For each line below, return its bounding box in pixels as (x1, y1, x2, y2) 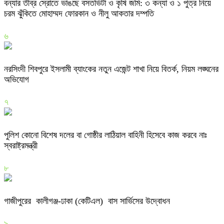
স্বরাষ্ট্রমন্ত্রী (4, 140, 37, 151)
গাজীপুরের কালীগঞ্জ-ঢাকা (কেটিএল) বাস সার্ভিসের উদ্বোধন (4, 196, 170, 206)
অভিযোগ (4, 74, 29, 85)
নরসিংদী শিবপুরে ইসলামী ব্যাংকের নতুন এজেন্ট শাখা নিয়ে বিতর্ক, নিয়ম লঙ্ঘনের (4, 64, 218, 74)
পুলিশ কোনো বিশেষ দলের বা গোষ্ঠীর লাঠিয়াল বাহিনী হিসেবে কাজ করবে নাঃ (4, 130, 207, 140)
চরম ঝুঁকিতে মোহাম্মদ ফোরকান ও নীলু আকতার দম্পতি (4, 8, 154, 19)
